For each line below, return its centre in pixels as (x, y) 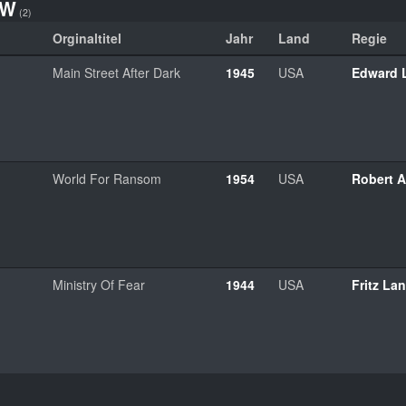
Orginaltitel (87, 38)
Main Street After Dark (116, 72)
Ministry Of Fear (99, 284)
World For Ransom (107, 178)
